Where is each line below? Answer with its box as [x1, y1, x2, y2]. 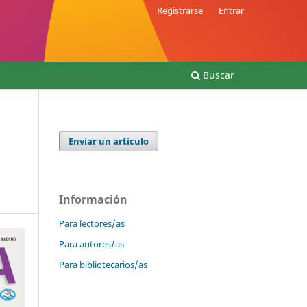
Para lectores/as [59, 217, 125, 230]
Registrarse [157, 3, 204, 16]
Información [59, 191, 127, 207]
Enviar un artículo [69, 134, 149, 147]
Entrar [219, 3, 244, 16]
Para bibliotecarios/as [59, 258, 147, 271]
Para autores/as [59, 237, 124, 250]
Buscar [200, 68, 234, 82]
